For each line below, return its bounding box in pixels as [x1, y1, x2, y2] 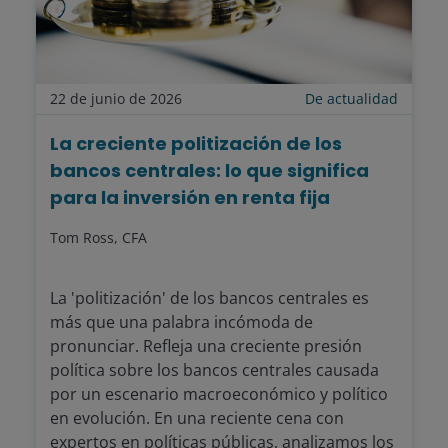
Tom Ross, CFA [50, 228, 147, 248]
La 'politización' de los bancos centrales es [50, 287, 369, 310]
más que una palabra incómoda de [50, 311, 313, 334]
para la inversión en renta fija [50, 185, 330, 211]
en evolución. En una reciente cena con [50, 407, 344, 430]
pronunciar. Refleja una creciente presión [50, 335, 362, 358]
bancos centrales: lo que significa [50, 158, 369, 184]
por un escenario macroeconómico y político [50, 383, 388, 406]
